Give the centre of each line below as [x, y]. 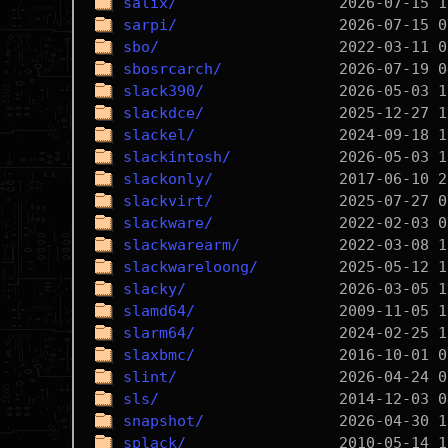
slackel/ [158, 135]
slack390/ [163, 91]
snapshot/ [163, 421]
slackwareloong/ [190, 267]
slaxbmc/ [158, 355]
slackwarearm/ [181, 245]
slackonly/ [167, 179]
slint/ [149, 377]
